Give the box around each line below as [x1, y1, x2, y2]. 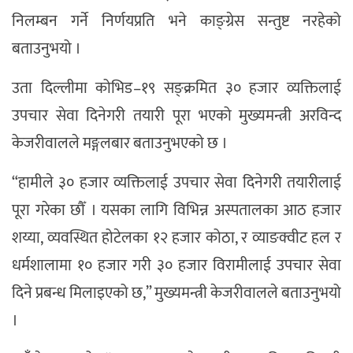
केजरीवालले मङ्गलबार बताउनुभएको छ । [12, 130, 228, 158]
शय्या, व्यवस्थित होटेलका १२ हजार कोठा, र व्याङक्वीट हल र [12, 225, 341, 252]
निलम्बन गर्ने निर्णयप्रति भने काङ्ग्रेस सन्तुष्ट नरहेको [12, 8, 341, 35]
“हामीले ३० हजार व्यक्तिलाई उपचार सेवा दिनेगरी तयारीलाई [12, 169, 341, 197]
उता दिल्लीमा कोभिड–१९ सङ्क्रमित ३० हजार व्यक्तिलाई [12, 75, 341, 102]
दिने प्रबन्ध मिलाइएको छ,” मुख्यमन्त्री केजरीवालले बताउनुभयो [12, 280, 341, 307]
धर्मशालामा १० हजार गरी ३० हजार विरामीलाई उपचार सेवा [12, 252, 341, 280]
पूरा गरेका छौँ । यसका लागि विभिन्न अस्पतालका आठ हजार [12, 197, 341, 225]
